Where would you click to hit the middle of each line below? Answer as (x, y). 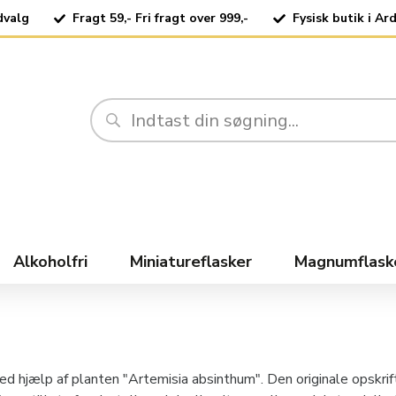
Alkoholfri (50, 262)
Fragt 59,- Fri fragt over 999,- (161, 18)
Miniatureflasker (191, 262)
